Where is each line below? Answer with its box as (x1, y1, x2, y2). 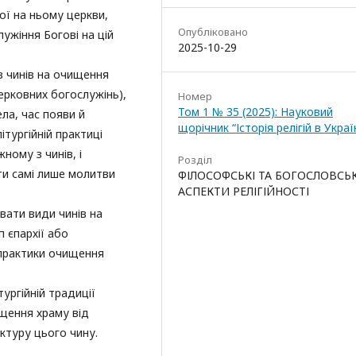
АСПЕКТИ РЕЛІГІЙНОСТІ (178, 183, 309, 199)
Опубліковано (178, 24, 248, 39)
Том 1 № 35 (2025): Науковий (178, 103, 333, 119)
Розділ (178, 152, 212, 167)
